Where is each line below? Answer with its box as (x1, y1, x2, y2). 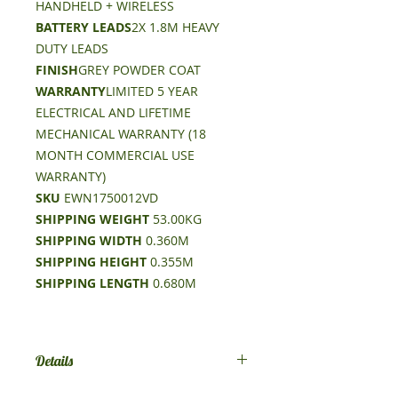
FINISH (36, 61, 78, 78)
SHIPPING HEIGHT (36, 253, 147, 270)
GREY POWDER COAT (78, 61, 201, 78)
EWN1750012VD (60, 189, 158, 206)
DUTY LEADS (36, 40, 108, 57)
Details (36, 352, 73, 370)
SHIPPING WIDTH (36, 232, 142, 249)
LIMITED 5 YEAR (106, 83, 198, 99)
